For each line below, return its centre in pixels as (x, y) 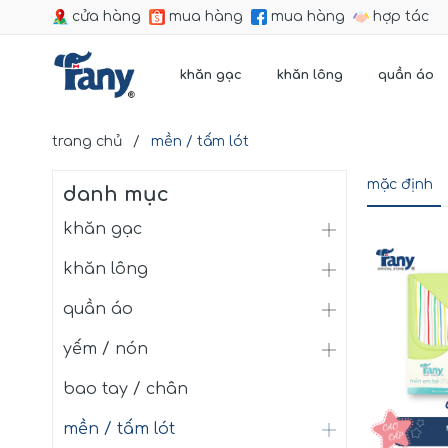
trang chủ (87, 141)
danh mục (116, 194)
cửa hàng (106, 16)
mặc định (400, 184)
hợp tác (401, 16)
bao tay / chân (125, 388)
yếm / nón (105, 348)
